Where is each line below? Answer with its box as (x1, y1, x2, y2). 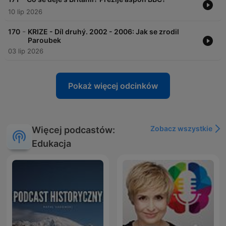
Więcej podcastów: (32, 125, 115, 136)
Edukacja (32, 138, 71, 149)
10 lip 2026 (8, 8, 42, 16)
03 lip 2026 (8, 47, 43, 55)
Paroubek (28, 36, 61, 45)
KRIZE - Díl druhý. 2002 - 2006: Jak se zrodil (28, 27, 179, 36)
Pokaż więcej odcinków (68, 81, 158, 91)
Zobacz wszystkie (150, 124, 212, 133)
